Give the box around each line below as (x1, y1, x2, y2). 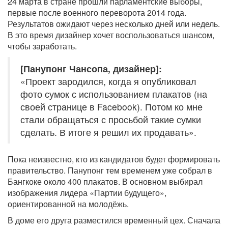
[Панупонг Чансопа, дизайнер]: (20, 62, 162, 75)
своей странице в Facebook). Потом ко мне (20, 100, 203, 113)
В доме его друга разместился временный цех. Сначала (8, 214, 220, 226)
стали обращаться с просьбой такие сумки (20, 113, 201, 126)
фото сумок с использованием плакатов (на (20, 88, 207, 101)
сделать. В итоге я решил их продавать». (20, 126, 196, 139)
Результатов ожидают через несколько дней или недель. (8, 18, 220, 30)
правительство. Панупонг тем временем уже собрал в (8, 164, 212, 177)
